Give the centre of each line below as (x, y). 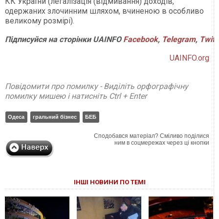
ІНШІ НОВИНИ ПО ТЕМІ (109, 182)
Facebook (141, 40)
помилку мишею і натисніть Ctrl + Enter (76, 96)
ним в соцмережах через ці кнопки (162, 143)
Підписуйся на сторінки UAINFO (64, 40)
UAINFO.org (190, 58)
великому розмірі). (40, 21)
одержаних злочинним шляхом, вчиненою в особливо (104, 11)
